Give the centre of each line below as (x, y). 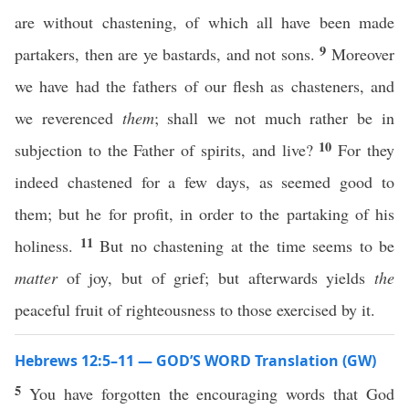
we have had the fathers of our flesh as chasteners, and (204, 86)
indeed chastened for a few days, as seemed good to (204, 182)
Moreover (363, 54)
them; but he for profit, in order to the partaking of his (204, 214)
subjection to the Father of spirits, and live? (167, 150)
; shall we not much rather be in (274, 118)
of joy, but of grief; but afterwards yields (216, 278)
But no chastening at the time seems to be (247, 246)
